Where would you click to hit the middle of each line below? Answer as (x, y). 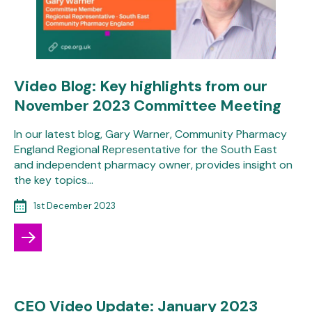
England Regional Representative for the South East (146, 149)
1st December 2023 (75, 205)
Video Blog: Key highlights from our (141, 86)
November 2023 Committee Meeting (148, 105)
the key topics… (54, 180)
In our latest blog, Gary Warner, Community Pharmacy (150, 134)
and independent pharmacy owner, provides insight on (153, 164)
